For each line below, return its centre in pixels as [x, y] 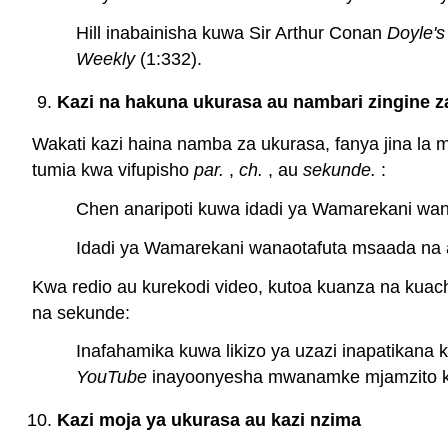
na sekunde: [81, 312]
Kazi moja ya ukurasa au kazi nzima [208, 420]
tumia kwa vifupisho [113, 170]
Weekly [105, 59]
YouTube [111, 377]
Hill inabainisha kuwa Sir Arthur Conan [231, 33]
